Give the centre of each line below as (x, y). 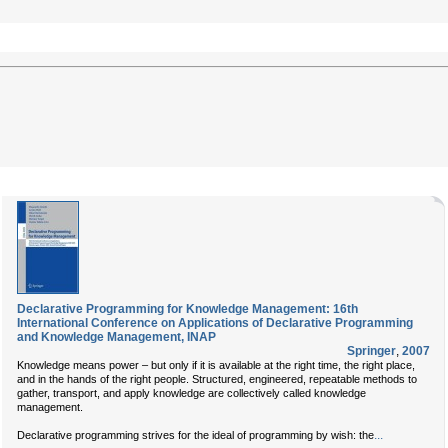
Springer (371, 351)
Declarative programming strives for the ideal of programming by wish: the (195, 435)
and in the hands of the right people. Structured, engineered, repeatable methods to (217, 379)
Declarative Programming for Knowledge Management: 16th (187, 309)
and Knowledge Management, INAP (116, 337)
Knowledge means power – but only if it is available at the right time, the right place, (216, 365)
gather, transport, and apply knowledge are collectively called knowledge (191, 393)
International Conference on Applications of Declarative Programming (215, 323)
